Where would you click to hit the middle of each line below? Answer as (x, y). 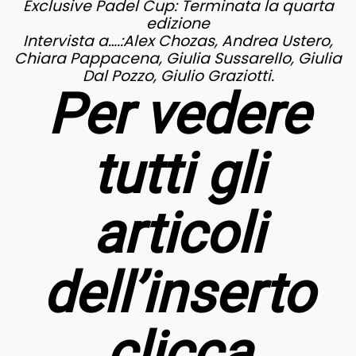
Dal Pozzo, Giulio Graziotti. (178, 76)
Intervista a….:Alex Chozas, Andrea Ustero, (178, 41)
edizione (178, 23)
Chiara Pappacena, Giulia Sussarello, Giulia (178, 58)
